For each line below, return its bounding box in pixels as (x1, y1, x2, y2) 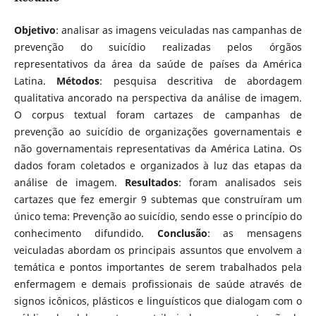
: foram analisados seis (178, 175, 303, 189)
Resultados (125, 175, 178, 189)
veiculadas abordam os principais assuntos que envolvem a (13, 243, 303, 257)
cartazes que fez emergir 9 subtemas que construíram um (13, 192, 303, 206)
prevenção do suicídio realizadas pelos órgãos (13, 39, 303, 54)
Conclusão (157, 226, 207, 240)
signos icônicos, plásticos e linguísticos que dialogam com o (13, 293, 303, 308)
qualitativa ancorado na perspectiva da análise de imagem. (13, 90, 303, 104)
